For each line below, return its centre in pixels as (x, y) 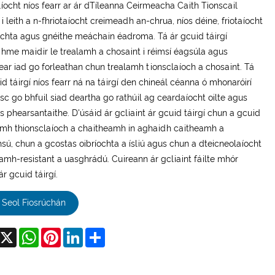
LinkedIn (99, 232)
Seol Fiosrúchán (33, 203)
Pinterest (78, 232)
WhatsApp (60, 232)
